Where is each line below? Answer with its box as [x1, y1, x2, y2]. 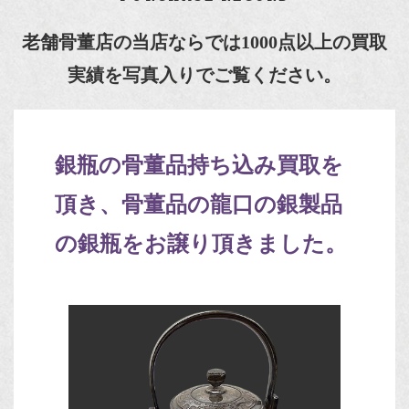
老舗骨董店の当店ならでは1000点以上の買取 [22, 31, 387, 52]
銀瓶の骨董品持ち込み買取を [55, 152, 343, 177]
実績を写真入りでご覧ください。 [68, 64, 341, 85]
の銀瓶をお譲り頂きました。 [55, 231, 347, 256]
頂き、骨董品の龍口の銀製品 [55, 192, 342, 216]
